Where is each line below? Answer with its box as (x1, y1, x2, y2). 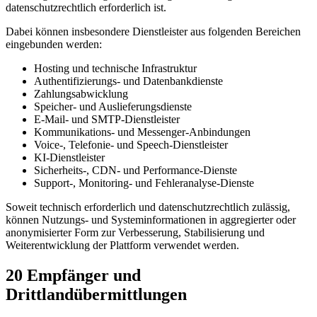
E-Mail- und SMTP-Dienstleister (34, 113, 180, 126)
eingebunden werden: (6, 38, 102, 51)
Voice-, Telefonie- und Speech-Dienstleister (34, 139, 228, 151)
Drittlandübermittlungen (6, 285, 187, 304)
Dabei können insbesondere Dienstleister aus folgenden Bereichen (6, 25, 301, 38)
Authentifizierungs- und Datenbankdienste (34, 75, 223, 88)
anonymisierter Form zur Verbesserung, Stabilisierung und (6, 226, 265, 239)
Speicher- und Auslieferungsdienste (34, 100, 192, 113)
